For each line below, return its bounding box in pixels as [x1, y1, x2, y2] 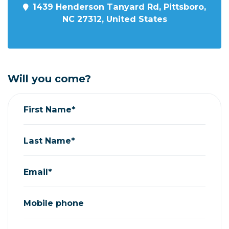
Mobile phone [24, 197, 84, 208]
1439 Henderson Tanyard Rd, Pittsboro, [33, 2, 206, 12]
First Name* [24, 104, 76, 114]
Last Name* [24, 135, 75, 146]
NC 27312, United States [62, 14, 167, 24]
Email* [24, 166, 52, 177]
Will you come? [8, 73, 91, 85]
